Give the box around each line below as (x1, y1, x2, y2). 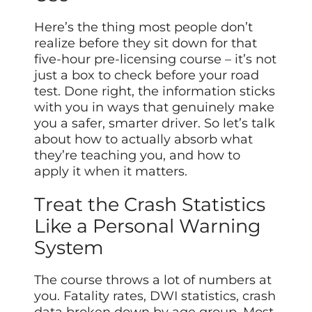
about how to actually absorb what (34, 132, 253, 148)
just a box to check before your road (34, 68, 260, 84)
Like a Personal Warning (34, 214, 262, 238)
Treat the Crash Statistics (34, 193, 266, 217)
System (34, 236, 104, 260)
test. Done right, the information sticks (34, 84, 276, 100)
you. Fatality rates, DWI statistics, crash (34, 288, 276, 304)
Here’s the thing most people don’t (34, 19, 253, 36)
